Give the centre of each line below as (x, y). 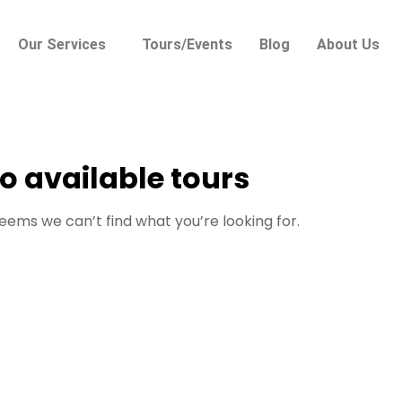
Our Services (62, 44)
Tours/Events (188, 44)
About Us (349, 44)
